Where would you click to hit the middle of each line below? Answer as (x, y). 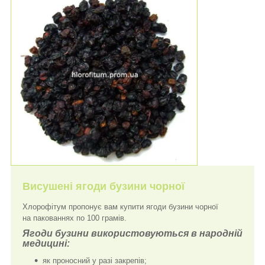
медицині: (46, 243)
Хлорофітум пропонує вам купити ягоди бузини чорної (120, 206)
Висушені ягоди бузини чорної (104, 187)
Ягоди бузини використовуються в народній (132, 233)
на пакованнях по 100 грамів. (75, 218)
